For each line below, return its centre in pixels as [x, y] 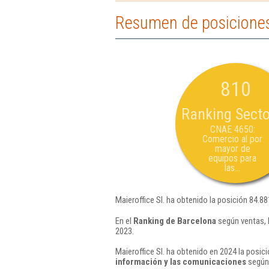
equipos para [232, 158]
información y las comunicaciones [181, 262]
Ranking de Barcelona [175, 221]
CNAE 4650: [232, 129]
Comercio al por [232, 139]
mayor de [232, 149]
